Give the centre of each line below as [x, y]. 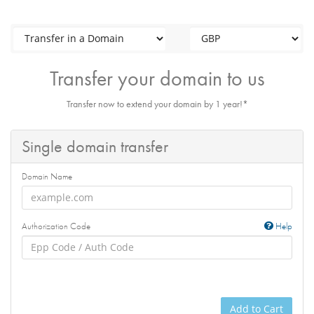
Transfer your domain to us [157, 78]
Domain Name [47, 176]
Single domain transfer [95, 146]
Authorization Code [56, 226]
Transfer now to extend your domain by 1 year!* [157, 103]
